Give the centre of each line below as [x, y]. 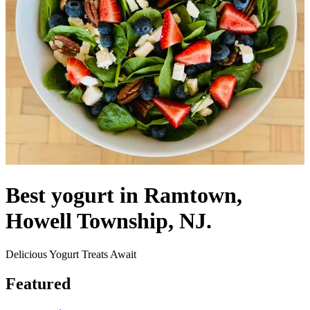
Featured [38, 284]
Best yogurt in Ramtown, [124, 195]
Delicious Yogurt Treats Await [71, 255]
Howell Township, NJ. [109, 220]
